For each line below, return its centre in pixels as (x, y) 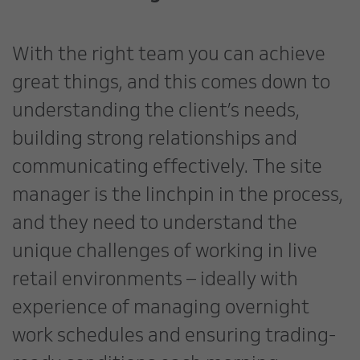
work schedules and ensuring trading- (174, 337)
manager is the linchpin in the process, (178, 197)
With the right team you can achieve (169, 56)
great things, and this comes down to (171, 84)
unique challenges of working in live (165, 253)
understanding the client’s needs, (156, 112)
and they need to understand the (155, 225)
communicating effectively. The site (167, 169)
